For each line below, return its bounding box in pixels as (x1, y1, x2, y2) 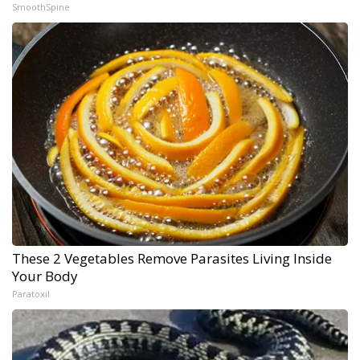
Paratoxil (12, 288, 50, 301)
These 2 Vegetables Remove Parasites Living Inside (12, 249, 332, 268)
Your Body (12, 267, 78, 286)
